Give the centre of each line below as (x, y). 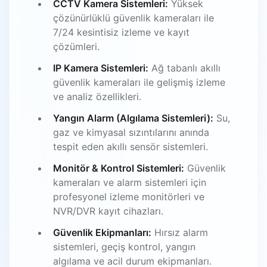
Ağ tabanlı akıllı (184, 68)
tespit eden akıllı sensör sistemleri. (131, 146)
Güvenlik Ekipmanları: (102, 232)
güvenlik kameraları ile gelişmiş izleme (139, 82)
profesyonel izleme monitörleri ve (129, 196)
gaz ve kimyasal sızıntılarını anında (131, 132)
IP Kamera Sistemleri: (101, 68)
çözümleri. (76, 46)
